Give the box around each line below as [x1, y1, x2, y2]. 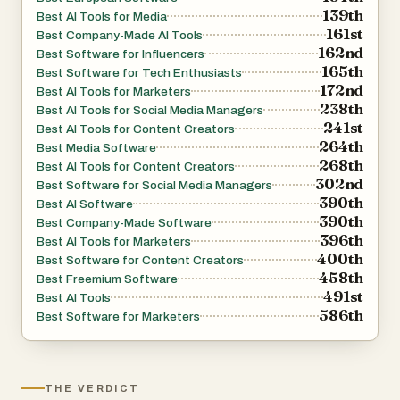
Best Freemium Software [37, 272, 178, 287]
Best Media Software [37, 141, 156, 155]
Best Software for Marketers [37, 310, 200, 324]
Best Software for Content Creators [37, 254, 244, 268]
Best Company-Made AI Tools [37, 29, 203, 43]
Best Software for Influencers [37, 47, 204, 62]
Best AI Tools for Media [37, 10, 167, 24]
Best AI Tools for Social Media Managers [37, 104, 263, 118]
